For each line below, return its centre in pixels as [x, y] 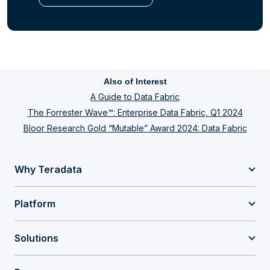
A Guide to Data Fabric [135, 97]
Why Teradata [48, 170]
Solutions [36, 238]
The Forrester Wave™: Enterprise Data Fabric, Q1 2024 [135, 113]
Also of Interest [135, 82]
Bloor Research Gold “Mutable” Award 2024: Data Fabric [135, 128]
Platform [35, 204]
